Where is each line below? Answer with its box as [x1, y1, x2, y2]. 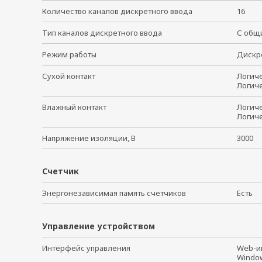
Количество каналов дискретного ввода [42, 6, 192, 16]
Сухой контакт [42, 71, 95, 81]
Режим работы [42, 49, 96, 60]
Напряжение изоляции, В [42, 133, 136, 143]
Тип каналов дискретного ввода [42, 27, 162, 38]
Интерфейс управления [42, 243, 130, 253]
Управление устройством [42, 220, 155, 232]
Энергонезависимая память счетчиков [42, 188, 186, 198]
